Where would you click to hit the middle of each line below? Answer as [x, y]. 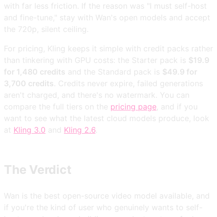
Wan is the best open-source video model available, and [107, 196]
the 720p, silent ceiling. [46, 29]
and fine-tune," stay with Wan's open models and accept [107, 17]
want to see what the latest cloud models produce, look [107, 118]
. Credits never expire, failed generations [128, 83]
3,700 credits [29, 83]
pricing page [133, 106]
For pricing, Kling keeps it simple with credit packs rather [108, 48]
